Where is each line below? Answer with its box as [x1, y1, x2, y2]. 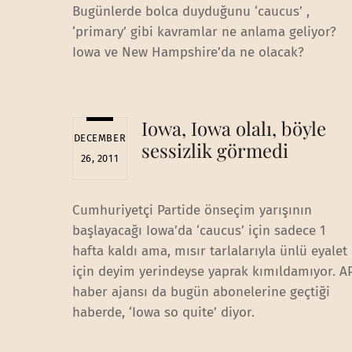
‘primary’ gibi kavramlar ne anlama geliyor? [72, 23, 336, 40]
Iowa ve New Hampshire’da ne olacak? [72, 43, 304, 60]
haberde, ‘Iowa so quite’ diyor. [72, 304, 255, 321]
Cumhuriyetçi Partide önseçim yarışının [72, 202, 312, 219]
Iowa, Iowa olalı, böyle [141, 115, 326, 141]
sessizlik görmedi [141, 137, 288, 163]
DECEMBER [73, 132, 126, 145]
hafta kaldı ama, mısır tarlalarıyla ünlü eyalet [72, 243, 347, 260]
